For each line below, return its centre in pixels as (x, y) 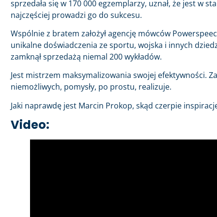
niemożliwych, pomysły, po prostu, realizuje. (91, 87)
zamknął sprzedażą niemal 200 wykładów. (86, 56)
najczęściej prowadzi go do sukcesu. (76, 15)
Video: (30, 125)
